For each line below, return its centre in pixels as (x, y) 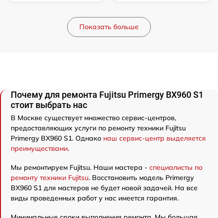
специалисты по (176, 167)
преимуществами (39, 148)
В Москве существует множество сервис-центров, (93, 118)
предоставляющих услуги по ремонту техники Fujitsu (98, 128)
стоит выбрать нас (49, 105)
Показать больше (109, 27)
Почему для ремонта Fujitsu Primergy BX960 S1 (107, 94)
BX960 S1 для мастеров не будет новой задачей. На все (104, 188)
